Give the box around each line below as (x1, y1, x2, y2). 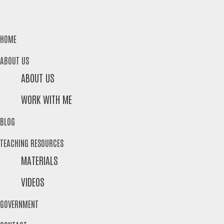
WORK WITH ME (20, 92, 72, 106)
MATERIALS (20, 153, 58, 166)
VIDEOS (20, 175, 44, 188)
